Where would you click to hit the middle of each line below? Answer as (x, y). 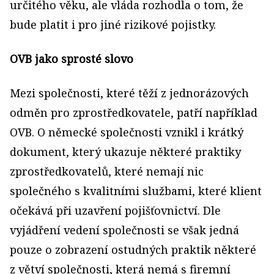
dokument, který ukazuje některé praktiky (125, 152)
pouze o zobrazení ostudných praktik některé (133, 250)
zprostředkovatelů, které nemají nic (107, 172)
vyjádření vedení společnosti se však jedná (124, 230)
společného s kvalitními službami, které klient (136, 191)
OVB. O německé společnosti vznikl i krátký (127, 132)
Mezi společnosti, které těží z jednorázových (129, 93)
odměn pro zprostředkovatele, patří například (134, 113)
